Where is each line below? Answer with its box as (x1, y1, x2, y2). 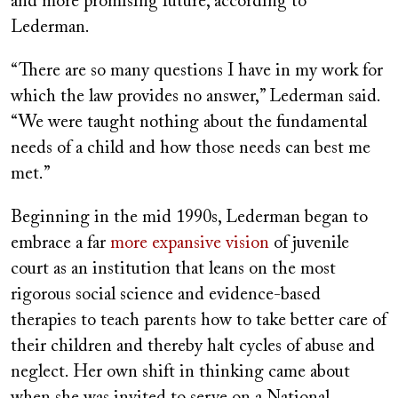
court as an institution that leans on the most (11, 259, 336, 278)
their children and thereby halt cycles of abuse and (11, 337, 375, 355)
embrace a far (11, 234, 110, 252)
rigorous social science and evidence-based (11, 285, 321, 304)
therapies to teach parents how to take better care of (11, 311, 386, 330)
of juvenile (269, 234, 349, 252)
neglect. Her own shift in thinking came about (11, 362, 350, 381)
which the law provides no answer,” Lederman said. (11, 87, 380, 106)
